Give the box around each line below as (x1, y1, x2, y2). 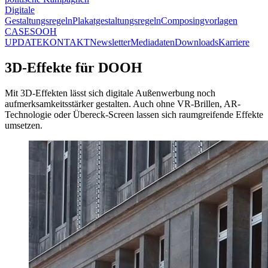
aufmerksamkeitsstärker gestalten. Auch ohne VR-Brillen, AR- (5, 98, 240, 109)
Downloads (175, 37, 218, 47)
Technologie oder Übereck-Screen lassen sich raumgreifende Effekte (5, 109, 263, 120)
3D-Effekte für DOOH (5, 59, 142, 75)
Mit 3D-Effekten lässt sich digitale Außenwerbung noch (5, 87, 215, 98)
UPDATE (5, 37, 42, 47)
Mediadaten (130, 37, 175, 47)
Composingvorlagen (161, 16, 237, 26)
